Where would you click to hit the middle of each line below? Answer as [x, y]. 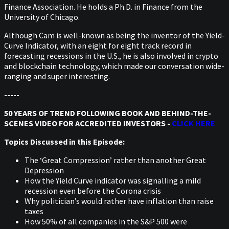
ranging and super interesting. [57, 76]
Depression [44, 170]
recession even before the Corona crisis [93, 191]
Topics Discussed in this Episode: [64, 142]
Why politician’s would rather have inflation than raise [119, 201]
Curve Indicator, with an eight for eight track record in [98, 45]
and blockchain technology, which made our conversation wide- [114, 66]
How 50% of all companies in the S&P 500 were [106, 221]
